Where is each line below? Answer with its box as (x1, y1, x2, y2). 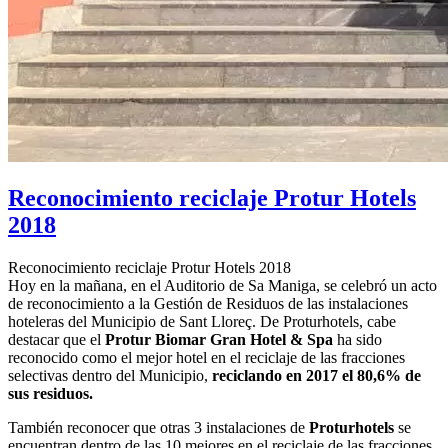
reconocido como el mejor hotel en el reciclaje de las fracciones (8, 349, 405, 367)
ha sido (333, 331, 382, 349)
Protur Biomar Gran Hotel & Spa (105, 331, 333, 349)
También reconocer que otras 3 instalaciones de (8, 419, 309, 437)
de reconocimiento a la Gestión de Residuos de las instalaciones (8, 295, 408, 313)
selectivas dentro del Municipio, (8, 367, 212, 385)
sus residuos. (8, 385, 93, 403)
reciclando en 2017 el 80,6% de (212, 367, 421, 385)
